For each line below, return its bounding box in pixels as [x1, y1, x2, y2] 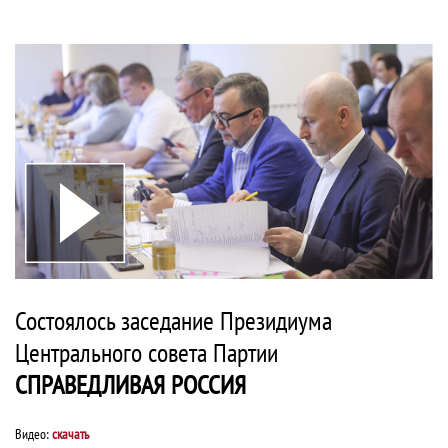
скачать [52, 425, 89, 444]
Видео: [15, 425, 52, 444]
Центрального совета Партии [15, 336, 278, 370]
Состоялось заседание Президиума [15, 304, 332, 338]
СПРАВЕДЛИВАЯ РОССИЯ [15, 368, 246, 402]
